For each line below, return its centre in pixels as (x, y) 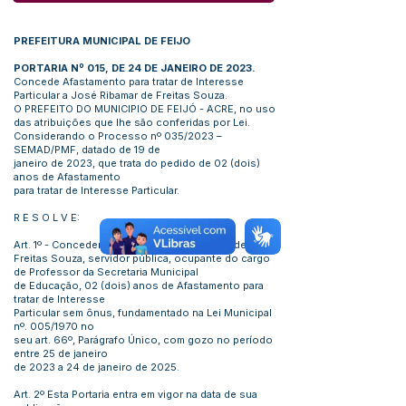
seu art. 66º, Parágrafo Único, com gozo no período (143, 340)
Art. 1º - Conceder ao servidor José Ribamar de (130, 245)
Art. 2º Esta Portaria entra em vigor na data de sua (135, 394)
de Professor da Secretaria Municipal (106, 272)
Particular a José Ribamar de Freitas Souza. (121, 95)
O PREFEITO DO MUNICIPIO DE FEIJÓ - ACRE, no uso (145, 109)
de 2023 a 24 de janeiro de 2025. (97, 367)
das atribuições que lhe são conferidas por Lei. (132, 122)
